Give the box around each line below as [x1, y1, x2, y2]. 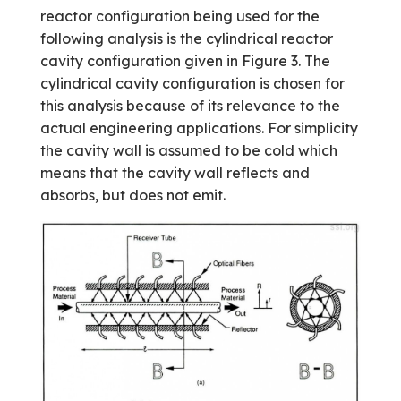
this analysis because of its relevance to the [39, 97, 340, 115]
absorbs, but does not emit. [39, 186, 226, 205]
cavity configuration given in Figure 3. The [39, 52, 330, 71]
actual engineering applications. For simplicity [39, 119, 358, 138]
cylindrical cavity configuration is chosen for [39, 74, 345, 93]
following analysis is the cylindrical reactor [39, 30, 333, 48]
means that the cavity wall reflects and [39, 164, 310, 183]
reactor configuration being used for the [39, 7, 320, 26]
